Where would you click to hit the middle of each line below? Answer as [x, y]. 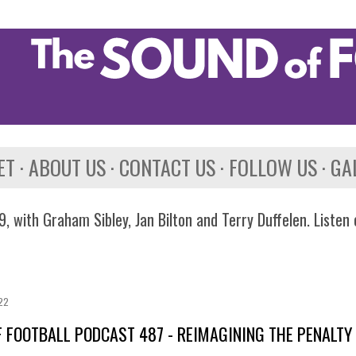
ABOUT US [67, 167]
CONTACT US [167, 167]
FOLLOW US [273, 167]
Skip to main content [178, 20]
